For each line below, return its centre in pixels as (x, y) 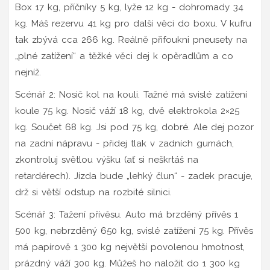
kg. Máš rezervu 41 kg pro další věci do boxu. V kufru (133, 23)
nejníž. (28, 72)
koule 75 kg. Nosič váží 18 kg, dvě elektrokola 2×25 (127, 111)
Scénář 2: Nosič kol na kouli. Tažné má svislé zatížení (131, 94)
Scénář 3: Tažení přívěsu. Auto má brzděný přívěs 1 (127, 214)
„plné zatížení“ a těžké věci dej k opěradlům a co (124, 56)
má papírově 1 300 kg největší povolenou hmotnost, (130, 247)
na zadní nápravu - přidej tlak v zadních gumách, (124, 143)
